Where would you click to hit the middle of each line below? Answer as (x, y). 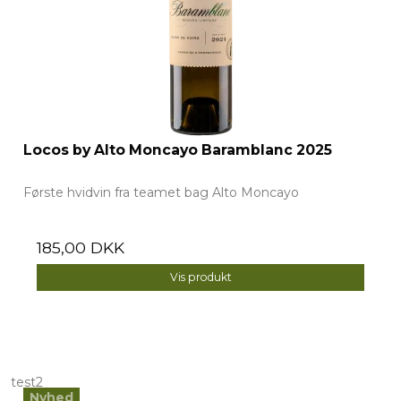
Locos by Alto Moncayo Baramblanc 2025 (178, 149)
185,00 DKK (81, 247)
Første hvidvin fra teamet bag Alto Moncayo (161, 192)
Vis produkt (200, 277)
